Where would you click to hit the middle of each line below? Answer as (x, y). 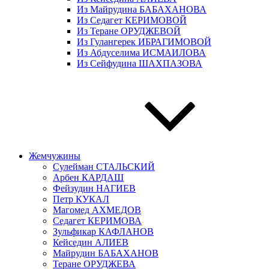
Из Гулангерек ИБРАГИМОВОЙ (144, 41)
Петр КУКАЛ (81, 199)
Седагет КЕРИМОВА (97, 220)
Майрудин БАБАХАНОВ (106, 253)
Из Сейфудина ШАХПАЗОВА (140, 63)
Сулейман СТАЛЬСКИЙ (104, 166)
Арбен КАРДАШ (88, 177)
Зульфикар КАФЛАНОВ (103, 231)
